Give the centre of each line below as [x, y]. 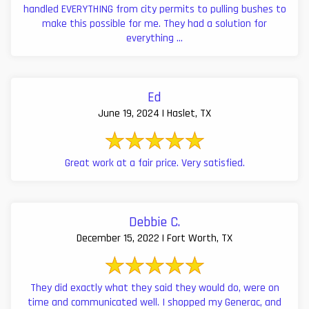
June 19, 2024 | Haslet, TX [154, 113]
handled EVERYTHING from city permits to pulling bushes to [154, 9]
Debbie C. [154, 222]
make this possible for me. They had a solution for [154, 23]
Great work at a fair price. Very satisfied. [213, 163]
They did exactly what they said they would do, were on [154, 288]
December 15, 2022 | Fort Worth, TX [154, 238]
